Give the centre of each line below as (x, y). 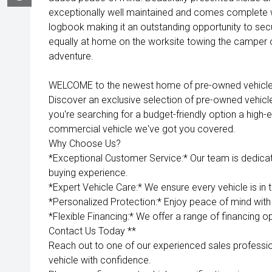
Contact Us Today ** (92, 231)
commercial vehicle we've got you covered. (142, 129)
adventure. (71, 56)
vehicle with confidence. (100, 260)
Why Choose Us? (85, 144)
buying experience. (88, 173)
